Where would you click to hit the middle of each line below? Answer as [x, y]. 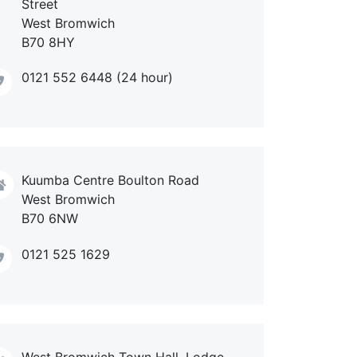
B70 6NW [50, 219]
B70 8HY [48, 42]
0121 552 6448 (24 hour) [97, 78]
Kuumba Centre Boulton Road [110, 180]
